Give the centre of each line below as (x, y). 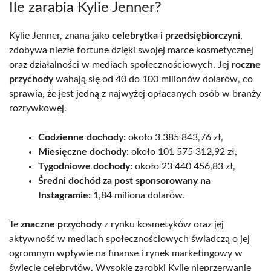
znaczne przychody (61, 224)
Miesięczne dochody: (83, 152)
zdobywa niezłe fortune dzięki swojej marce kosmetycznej (131, 50)
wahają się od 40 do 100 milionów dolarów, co (153, 79)
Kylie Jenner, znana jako (60, 35)
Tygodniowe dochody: (85, 166)
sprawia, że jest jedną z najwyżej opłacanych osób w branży (135, 93)
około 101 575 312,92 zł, (183, 152)
